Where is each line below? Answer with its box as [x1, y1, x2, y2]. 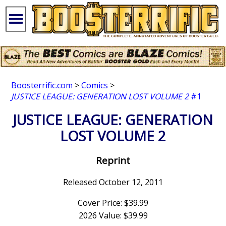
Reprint [96, 154, 130, 167]
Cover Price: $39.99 [78, 197, 148, 208]
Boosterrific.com [11, 80, 73, 91]
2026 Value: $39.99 [78, 209, 148, 221]
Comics [81, 80, 108, 91]
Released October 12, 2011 [63, 176, 163, 188]
